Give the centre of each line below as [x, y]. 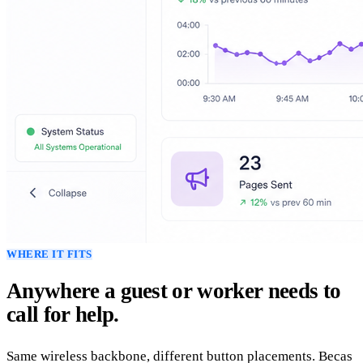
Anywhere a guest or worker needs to [174, 290]
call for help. [63, 314]
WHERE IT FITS [49, 255]
